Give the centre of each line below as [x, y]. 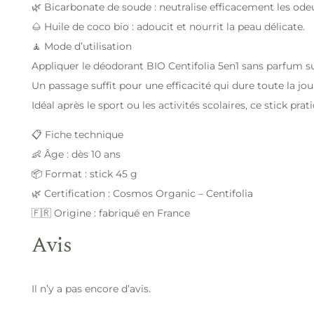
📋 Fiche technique [77, 134]
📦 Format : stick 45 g [84, 173]
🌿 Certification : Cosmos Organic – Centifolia [142, 193]
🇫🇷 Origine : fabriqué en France [111, 213]
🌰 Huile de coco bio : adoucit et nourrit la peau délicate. [168, 26]
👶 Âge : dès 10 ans [76, 154]
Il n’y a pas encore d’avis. [91, 288]
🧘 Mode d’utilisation [82, 46]
